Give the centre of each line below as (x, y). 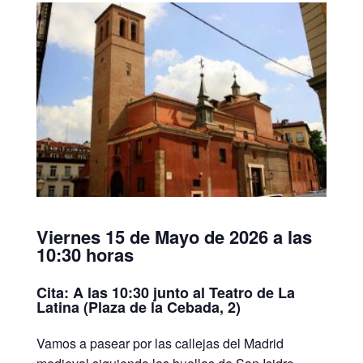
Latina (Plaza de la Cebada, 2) (138, 307)
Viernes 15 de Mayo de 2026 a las (174, 237)
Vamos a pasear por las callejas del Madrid (160, 344)
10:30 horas (85, 255)
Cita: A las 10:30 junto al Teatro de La (165, 292)
